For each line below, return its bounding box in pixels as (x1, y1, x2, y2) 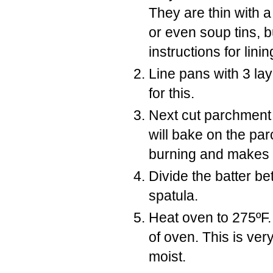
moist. (149, 248, 190, 264)
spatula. (149, 187, 202, 204)
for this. (149, 85, 194, 102)
